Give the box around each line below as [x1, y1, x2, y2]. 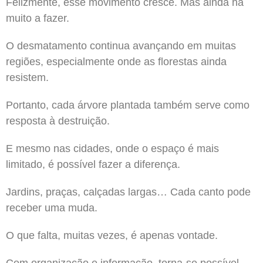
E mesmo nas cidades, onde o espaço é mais [6, 142, 219, 154]
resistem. [6, 71, 49, 83]
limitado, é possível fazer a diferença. [6, 158, 180, 170]
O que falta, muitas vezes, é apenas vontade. [6, 229, 218, 241]
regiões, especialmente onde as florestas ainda [6, 55, 227, 68]
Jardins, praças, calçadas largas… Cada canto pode [6, 186, 251, 198]
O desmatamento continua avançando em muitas [6, 39, 236, 52]
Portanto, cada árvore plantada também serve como [6, 99, 249, 111]
